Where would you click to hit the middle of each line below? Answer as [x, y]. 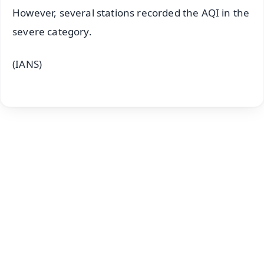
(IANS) [27, 64]
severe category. [52, 32]
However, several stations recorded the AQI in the [131, 13]
